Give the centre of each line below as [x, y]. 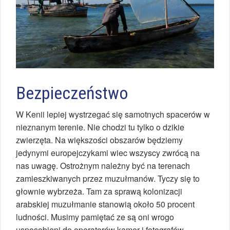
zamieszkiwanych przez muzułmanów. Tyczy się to [108, 179]
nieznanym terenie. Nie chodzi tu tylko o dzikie [100, 127]
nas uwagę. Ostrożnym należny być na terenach [103, 166]
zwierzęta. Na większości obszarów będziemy [99, 140]
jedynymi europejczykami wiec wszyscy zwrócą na [108, 153]
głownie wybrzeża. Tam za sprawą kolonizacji [99, 191]
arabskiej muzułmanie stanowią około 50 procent [105, 204]
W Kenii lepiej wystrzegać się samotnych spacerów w [113, 114]
